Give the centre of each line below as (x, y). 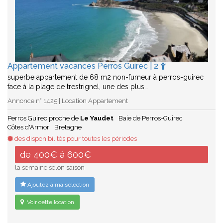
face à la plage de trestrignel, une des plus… (78, 87)
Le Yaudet (97, 118)
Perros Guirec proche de (44, 118)
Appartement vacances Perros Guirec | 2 (84, 66)
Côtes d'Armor (28, 127)
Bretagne (68, 127)
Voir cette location (50, 202)
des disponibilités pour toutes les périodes (75, 139)
